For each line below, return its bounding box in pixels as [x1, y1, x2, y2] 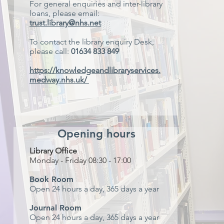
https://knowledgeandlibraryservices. [29, 65, 160, 75]
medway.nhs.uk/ [29, 75, 89, 84]
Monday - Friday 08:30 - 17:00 [29, 155, 131, 165]
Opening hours [57, 127, 136, 140]
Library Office [29, 146, 77, 155]
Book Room [29, 174, 73, 184]
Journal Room [29, 203, 81, 212]
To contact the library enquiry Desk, [29, 37, 154, 46]
